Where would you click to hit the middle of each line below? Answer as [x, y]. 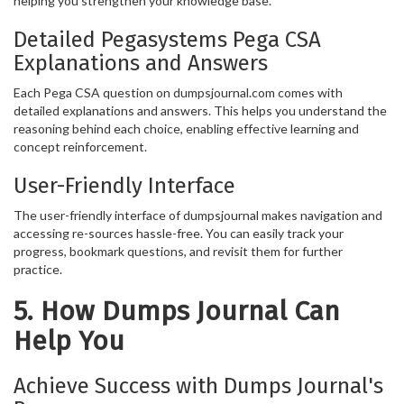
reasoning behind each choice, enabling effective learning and [186, 128]
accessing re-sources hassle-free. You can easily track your [179, 233]
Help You [69, 340]
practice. [38, 269]
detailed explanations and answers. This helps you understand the [200, 110]
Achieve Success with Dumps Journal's [198, 386]
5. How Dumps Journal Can [177, 311]
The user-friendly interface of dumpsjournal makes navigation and [198, 215]
